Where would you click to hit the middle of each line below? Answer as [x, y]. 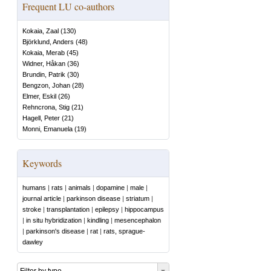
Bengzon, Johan [46, 85]
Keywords [42, 163]
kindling [98, 220]
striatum [138, 198]
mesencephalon [138, 220]
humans [34, 188]
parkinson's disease [55, 231]
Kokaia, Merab [44, 53]
